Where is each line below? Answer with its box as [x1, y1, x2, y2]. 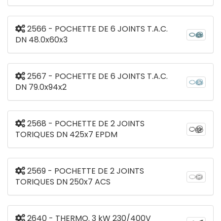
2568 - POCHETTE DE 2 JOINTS [25, 118, 145, 130]
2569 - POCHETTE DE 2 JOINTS [25, 165, 144, 177]
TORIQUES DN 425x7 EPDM [15, 129, 117, 141]
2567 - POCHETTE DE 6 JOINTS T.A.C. [25, 71, 168, 82]
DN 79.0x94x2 [15, 81, 67, 93]
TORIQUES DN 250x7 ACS [15, 176, 110, 188]
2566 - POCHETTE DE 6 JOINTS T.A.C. [25, 23, 168, 35]
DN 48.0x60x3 [15, 34, 68, 46]
